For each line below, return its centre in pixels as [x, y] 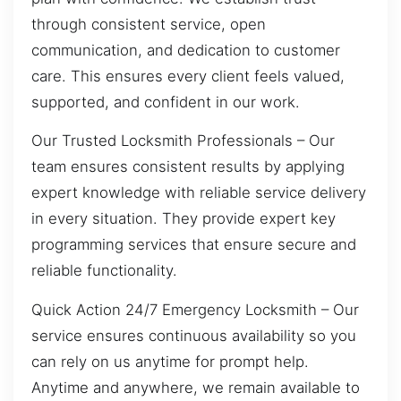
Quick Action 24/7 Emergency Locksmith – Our [195, 309]
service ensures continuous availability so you [194, 335]
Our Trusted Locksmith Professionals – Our [183, 141]
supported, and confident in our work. [166, 102]
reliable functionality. [104, 271]
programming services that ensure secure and [194, 245]
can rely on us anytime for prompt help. [170, 361]
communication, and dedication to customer [186, 50]
